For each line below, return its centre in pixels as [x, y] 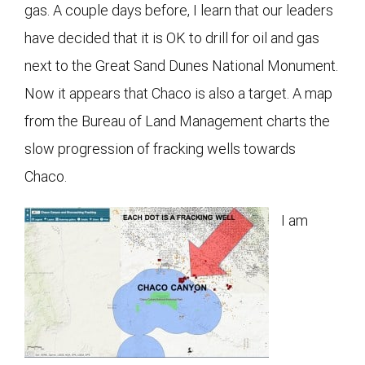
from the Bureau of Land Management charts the [177, 121]
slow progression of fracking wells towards [160, 148]
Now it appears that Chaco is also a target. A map [178, 93]
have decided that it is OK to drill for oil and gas [172, 37]
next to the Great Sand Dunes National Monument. [181, 65]
